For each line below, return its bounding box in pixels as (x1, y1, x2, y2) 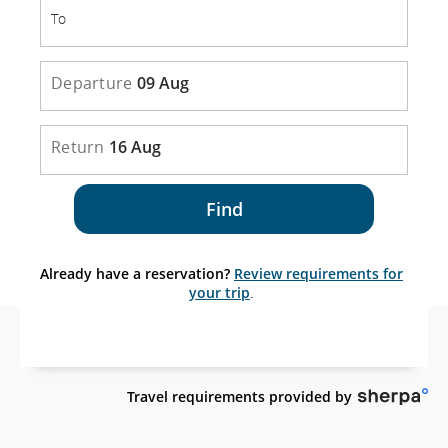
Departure (51, 72, 133, 94)
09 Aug (136, 72, 189, 94)
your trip (189, 283, 250, 302)
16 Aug (108, 136, 161, 158)
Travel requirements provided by (127, 387, 352, 406)
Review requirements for (234, 264, 403, 283)
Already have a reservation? (40, 264, 230, 283)
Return (51, 136, 105, 158)
